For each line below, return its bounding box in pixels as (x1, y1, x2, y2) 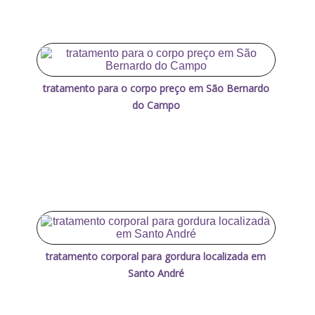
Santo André (127, 266, 184, 280)
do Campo (131, 98, 180, 112)
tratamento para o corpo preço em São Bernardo (42, 81, 269, 95)
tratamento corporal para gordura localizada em (46, 249, 266, 263)
